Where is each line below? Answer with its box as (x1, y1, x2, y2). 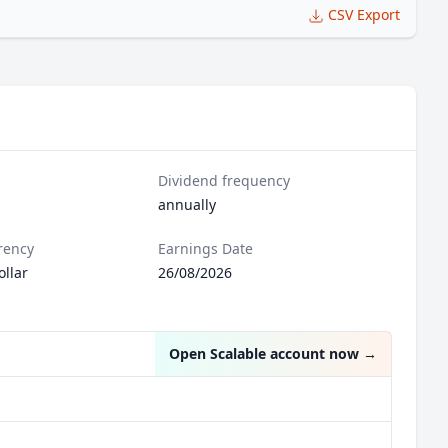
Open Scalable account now (169, 344, 359, 363)
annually (158, 195, 217, 214)
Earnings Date (158, 239, 254, 258)
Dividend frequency (158, 171, 291, 190)
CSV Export (328, 5, 400, 24)
